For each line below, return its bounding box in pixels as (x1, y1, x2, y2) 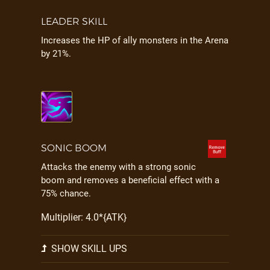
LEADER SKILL (41, 16, 107, 27)
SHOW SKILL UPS (49, 243, 127, 254)
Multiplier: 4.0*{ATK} (41, 212, 127, 223)
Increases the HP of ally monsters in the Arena (41, 35, 228, 46)
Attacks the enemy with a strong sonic (41, 162, 196, 172)
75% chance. (41, 188, 91, 199)
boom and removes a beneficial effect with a (41, 175, 219, 186)
